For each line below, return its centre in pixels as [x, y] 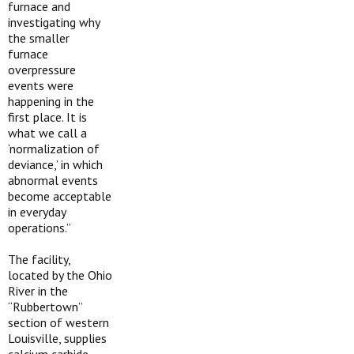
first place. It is [47, 117]
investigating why [54, 22]
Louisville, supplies [57, 338]
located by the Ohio [60, 275]
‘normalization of [54, 149]
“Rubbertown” [45, 307]
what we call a [47, 133]
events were [41, 85]
